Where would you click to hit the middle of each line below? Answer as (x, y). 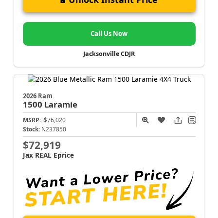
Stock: (31, 129)
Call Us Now (109, 34)
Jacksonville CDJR (109, 54)
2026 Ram (37, 96)
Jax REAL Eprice (48, 155)
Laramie (61, 104)
